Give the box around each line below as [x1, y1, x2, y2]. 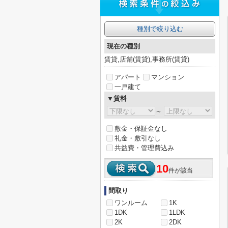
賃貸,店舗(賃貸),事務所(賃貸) [104, 55, 189, 63]
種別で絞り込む [136, 25, 183, 33]
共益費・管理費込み [115, 144, 174, 152]
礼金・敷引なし [115, 134, 161, 142]
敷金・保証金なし [115, 125, 167, 132]
